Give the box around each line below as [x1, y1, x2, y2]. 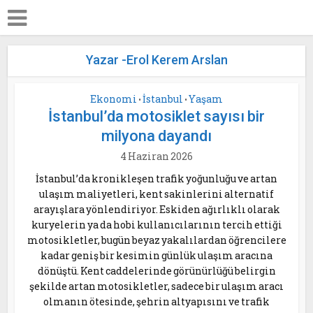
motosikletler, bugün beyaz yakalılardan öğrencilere [27, 233, 286, 247]
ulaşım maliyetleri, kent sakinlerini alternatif [39, 187, 274, 201]
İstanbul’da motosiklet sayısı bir [48, 108, 265, 125]
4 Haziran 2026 [120, 150, 193, 163]
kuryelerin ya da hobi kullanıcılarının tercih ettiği [31, 218, 282, 231]
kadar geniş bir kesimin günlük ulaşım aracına [41, 249, 272, 262]
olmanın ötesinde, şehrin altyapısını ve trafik [43, 295, 270, 308]
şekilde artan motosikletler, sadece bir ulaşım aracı [29, 279, 284, 293]
